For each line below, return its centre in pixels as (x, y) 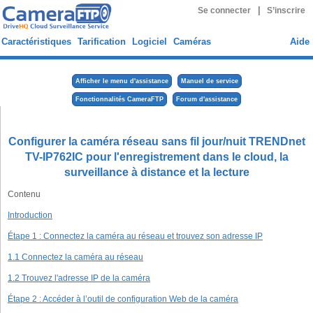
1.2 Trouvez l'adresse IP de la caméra (79, 278)
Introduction (30, 215)
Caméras (192, 42)
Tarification (102, 42)
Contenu (24, 194)
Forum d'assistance (207, 99)
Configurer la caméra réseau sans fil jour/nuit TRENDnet (157, 141)
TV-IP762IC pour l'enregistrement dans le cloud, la (157, 157)
